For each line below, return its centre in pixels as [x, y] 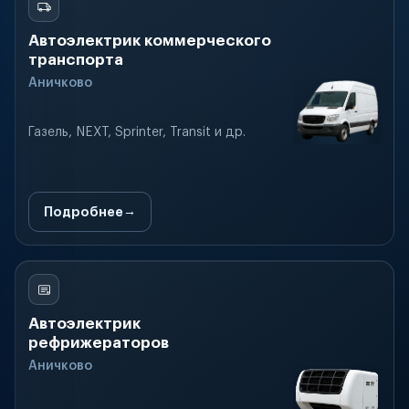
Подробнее [84, 212]
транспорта [76, 60]
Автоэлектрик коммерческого [150, 41]
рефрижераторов [99, 343]
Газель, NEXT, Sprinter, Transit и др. [137, 132]
